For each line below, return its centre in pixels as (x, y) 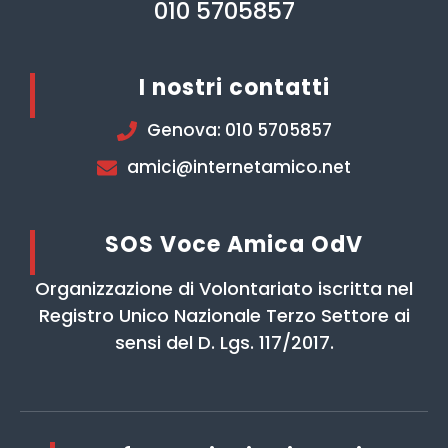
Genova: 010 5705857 (239, 130)
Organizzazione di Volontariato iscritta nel (224, 289)
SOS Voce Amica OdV (234, 245)
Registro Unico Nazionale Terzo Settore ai (224, 316)
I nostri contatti (234, 88)
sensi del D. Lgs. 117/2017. (224, 343)
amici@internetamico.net (239, 167)
